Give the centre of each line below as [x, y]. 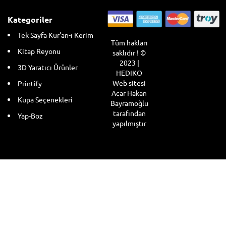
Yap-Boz [30, 115]
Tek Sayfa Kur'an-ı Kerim [55, 35]
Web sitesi [129, 83]
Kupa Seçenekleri [45, 99]
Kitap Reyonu [39, 51]
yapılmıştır [129, 123]
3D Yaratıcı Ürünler [48, 67]
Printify [30, 83]
